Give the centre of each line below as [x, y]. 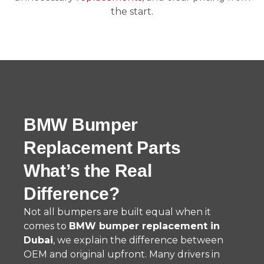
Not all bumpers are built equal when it [117, 212]
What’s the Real [88, 171]
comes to [46, 226]
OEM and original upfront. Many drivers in [122, 254]
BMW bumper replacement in [144, 226]
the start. [132, 11]
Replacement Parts [102, 148]
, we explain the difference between [138, 240]
